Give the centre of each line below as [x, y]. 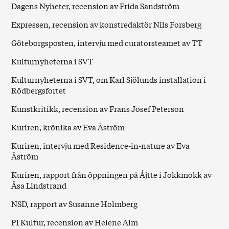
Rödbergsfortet [39, 90]
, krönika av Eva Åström [82, 127]
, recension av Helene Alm [91, 222]
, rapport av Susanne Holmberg [82, 204]
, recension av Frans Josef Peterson [121, 109]
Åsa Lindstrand [39, 185]
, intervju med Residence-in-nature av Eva [115, 145]
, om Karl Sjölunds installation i [150, 79]
